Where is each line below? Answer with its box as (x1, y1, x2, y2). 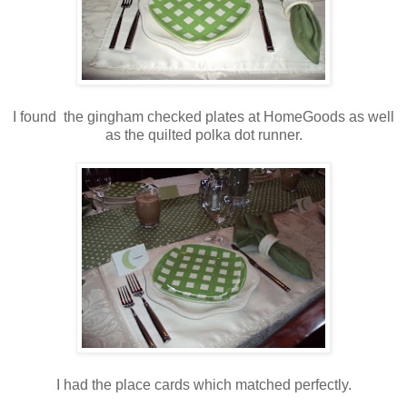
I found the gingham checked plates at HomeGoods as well (13, 108, 394, 124)
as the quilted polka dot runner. (104, 126, 303, 143)
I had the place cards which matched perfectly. (55, 376, 352, 392)
